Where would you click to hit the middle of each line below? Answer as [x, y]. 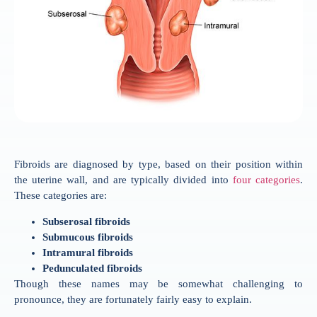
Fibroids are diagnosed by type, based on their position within [158, 165]
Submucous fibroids [88, 237]
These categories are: [60, 196]
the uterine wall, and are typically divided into [123, 180]
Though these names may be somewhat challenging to [158, 283]
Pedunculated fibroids [92, 268]
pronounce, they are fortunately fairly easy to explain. [133, 299]
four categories [266, 180]
